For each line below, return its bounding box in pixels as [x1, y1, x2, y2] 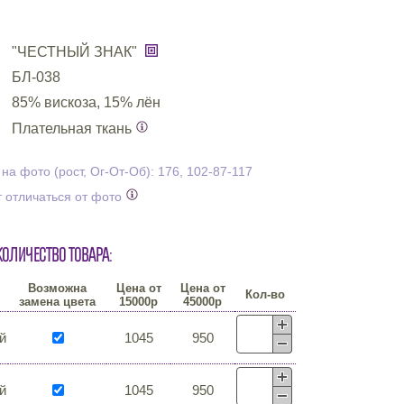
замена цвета [19, 295, 96, 308]
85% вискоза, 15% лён [12, 95, 161, 110]
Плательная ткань [12, 121, 135, 136]
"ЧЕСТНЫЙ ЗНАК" [12, 44, 141, 60]
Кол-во [245, 288, 285, 301]
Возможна [28, 281, 87, 295]
